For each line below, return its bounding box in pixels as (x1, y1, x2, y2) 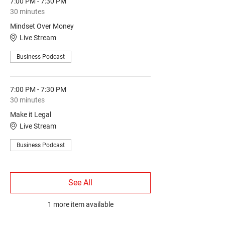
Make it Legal (10, 110, 51, 119)
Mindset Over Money (10, 22, 74, 31)
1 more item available (47, 200, 114, 209)
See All (68, 178, 92, 188)
